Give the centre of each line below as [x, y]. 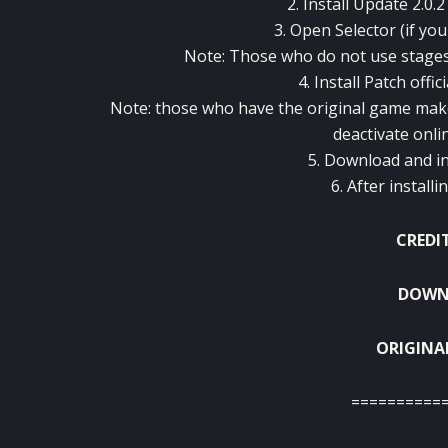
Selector [365, 29]
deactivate [370, 133]
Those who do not [297, 55]
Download [361, 159]
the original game [344, 107]
